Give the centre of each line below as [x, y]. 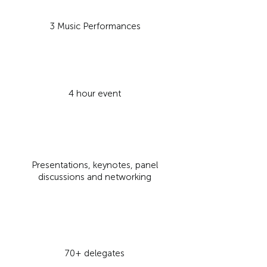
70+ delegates [95, 253]
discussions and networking [95, 177]
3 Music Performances [95, 26]
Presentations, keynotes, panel [95, 165]
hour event [99, 94]
